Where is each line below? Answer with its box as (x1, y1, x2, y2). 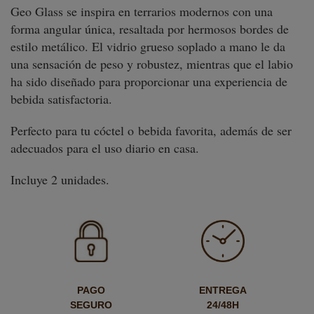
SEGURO (69, 299, 112, 310)
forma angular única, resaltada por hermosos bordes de (11, 20, 289, 37)
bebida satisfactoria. (11, 90, 112, 107)
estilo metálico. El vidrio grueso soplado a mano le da (11, 38, 285, 55)
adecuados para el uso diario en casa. (11, 139, 199, 156)
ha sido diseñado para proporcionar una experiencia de (11, 73, 287, 90)
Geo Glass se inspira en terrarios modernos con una (11, 3, 273, 20)
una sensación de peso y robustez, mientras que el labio (11, 55, 293, 72)
